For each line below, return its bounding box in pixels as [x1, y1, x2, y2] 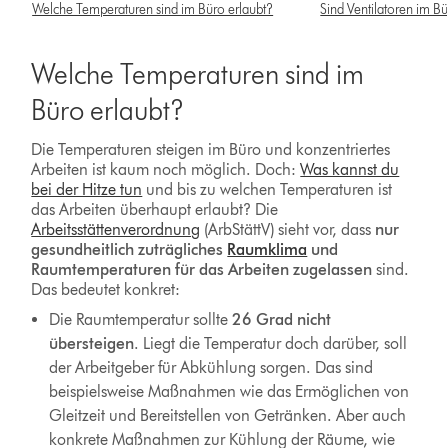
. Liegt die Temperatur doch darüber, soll [133, 334, 407, 354]
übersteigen [48, 334, 134, 354]
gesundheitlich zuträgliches [31, 240, 228, 260]
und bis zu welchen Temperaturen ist [142, 180, 393, 200]
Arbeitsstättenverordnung [31, 220, 201, 240]
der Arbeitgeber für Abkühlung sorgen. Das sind [48, 358, 373, 378]
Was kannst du [300, 160, 400, 180]
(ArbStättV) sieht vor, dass [200, 220, 376, 240]
